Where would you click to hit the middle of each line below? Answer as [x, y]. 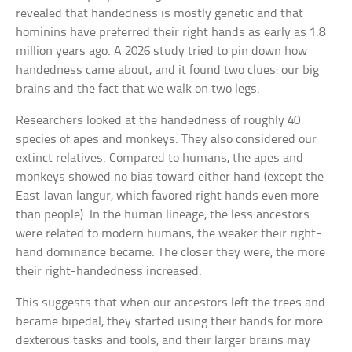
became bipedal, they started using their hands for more [170, 321]
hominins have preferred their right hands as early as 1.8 [171, 32]
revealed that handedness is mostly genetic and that [160, 13]
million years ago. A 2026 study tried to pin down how [162, 51]
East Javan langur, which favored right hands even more [168, 196]
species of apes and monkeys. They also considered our [167, 139]
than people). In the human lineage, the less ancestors [163, 214]
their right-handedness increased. [109, 271]
